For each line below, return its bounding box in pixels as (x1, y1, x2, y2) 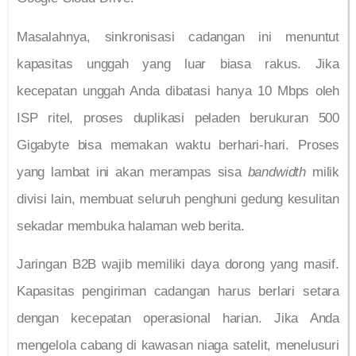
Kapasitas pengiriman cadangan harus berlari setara (17, 284, 339, 300)
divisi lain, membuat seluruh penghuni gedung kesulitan (17, 191, 339, 207)
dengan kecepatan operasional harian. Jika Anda (17, 311, 339, 327)
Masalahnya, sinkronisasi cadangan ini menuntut (17, 29, 339, 44)
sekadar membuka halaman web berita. (17, 218, 246, 234)
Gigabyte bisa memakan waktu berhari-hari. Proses (17, 137, 339, 153)
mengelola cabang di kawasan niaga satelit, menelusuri (17, 338, 339, 354)
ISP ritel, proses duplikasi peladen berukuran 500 (17, 110, 339, 126)
